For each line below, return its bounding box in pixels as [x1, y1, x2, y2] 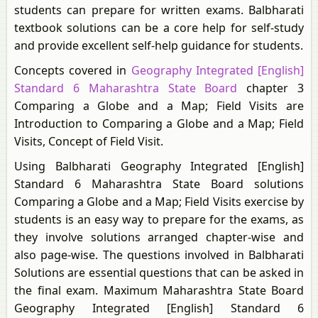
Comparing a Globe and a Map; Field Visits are [14, 98, 304, 114]
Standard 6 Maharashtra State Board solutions [14, 176, 304, 192]
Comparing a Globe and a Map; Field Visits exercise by [14, 194, 304, 209]
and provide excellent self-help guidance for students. [14, 38, 303, 53]
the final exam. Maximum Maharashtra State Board [14, 283, 304, 298]
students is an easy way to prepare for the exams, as [14, 212, 304, 227]
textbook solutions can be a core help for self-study [14, 20, 304, 35]
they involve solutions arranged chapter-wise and [14, 229, 304, 245]
